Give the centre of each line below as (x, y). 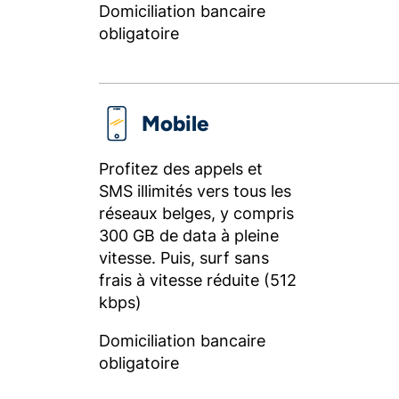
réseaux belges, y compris (196, 213)
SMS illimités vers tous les (195, 191)
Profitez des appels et (181, 169)
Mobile (175, 123)
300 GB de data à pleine (189, 236)
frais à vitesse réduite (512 (198, 280)
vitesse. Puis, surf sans (184, 258)
